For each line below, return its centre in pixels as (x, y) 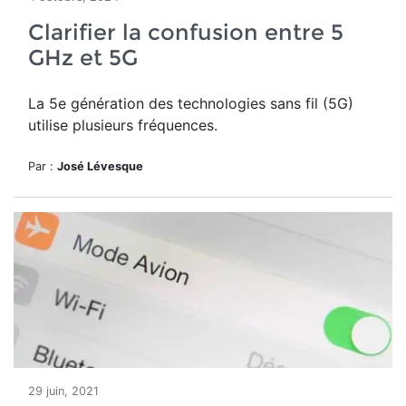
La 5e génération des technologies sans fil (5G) (191, 103)
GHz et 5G (83, 58)
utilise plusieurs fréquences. (123, 125)
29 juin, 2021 (63, 391)
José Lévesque (100, 166)
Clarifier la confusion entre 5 (186, 32)
